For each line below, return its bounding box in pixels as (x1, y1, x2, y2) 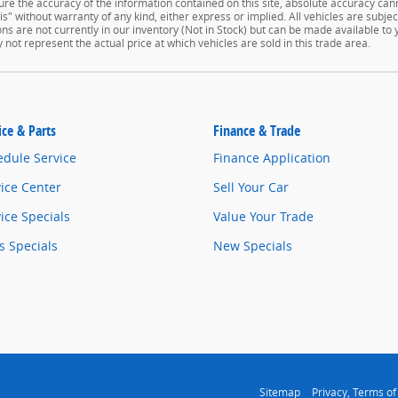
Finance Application (213, 149, 330, 167)
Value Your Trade (213, 208, 314, 226)
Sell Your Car (213, 179, 289, 196)
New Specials (213, 237, 292, 255)
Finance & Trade (213, 121, 300, 141)
